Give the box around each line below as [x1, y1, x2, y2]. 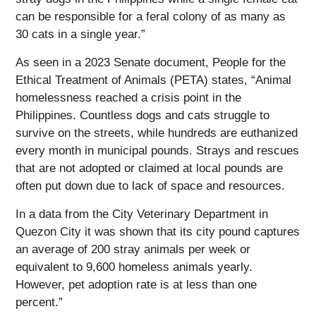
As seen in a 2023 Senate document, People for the [16, 56, 286, 70]
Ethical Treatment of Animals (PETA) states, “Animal [16, 73, 291, 87]
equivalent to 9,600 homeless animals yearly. [16, 260, 253, 274]
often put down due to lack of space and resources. [16, 179, 285, 193]
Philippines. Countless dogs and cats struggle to [16, 109, 269, 123]
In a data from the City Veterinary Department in [16, 207, 268, 221]
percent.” [16, 296, 63, 310]
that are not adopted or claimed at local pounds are [16, 162, 283, 176]
